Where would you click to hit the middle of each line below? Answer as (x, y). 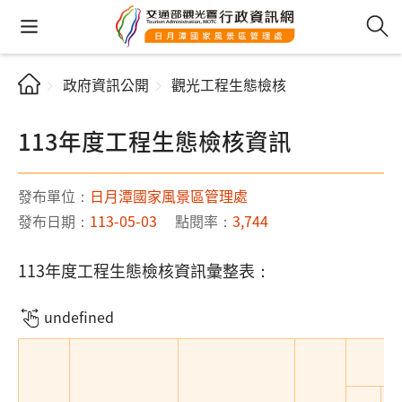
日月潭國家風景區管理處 (169, 196)
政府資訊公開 (106, 84)
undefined (79, 317)
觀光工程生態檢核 (229, 84)
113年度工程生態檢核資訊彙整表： (144, 270)
